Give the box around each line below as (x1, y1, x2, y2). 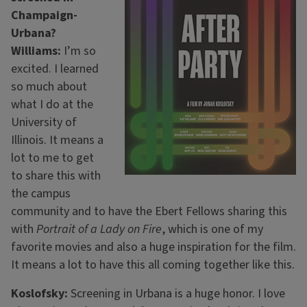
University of (11, 114, 77, 132)
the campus (11, 185, 71, 203)
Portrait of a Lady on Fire (36, 221, 162, 238)
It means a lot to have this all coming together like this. (11, 256, 295, 274)
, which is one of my (162, 221, 263, 238)
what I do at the (11, 96, 93, 114)
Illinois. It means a (11, 132, 103, 149)
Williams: (11, 42, 61, 60)
